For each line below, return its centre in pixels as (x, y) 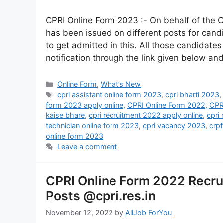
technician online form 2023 (92, 126)
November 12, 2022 (79, 212)
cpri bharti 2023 (192, 95)
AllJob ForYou (149, 212)
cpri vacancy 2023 (174, 126)
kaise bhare (65, 115)
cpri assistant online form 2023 (110, 95)
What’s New (121, 84)
